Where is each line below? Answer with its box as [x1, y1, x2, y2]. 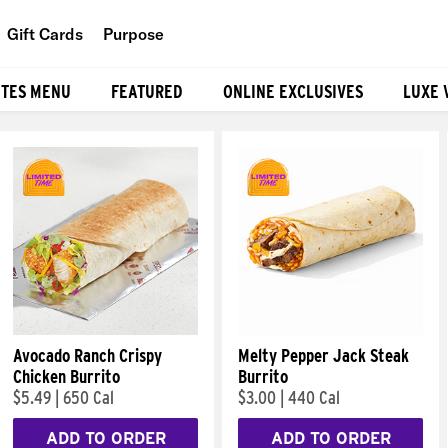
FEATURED [111, 80, 183, 102]
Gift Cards [7, 23, 83, 44]
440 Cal [288, 387, 340, 408]
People [139, 69, 190, 90]
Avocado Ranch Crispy [13, 345, 162, 366]
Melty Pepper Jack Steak [238, 345, 409, 366]
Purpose [103, 23, 164, 44]
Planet [139, 114, 186, 135]
